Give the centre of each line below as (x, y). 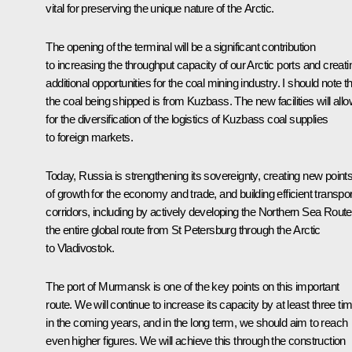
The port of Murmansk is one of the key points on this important (192, 286)
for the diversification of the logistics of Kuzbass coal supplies (187, 119)
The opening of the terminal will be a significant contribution (181, 46)
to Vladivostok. (80, 247)
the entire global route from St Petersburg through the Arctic (183, 229)
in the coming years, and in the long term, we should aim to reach (197, 322)
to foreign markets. (89, 137)
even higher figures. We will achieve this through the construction (196, 340)
